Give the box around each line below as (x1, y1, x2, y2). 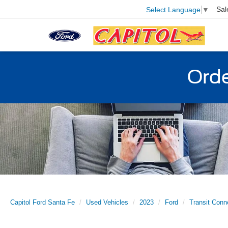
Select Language (146, 5, 201, 14)
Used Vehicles (86, 198, 128, 206)
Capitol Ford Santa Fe (10, 198, 75, 206)
